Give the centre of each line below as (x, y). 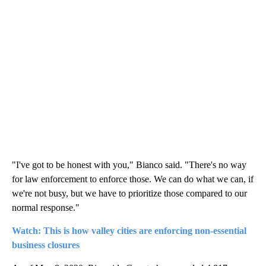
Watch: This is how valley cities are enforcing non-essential (129, 231)
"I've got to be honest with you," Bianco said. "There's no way (129, 165)
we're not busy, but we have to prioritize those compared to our (129, 194)
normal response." (46, 208)
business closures (46, 245)
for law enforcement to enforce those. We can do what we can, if (133, 179)
